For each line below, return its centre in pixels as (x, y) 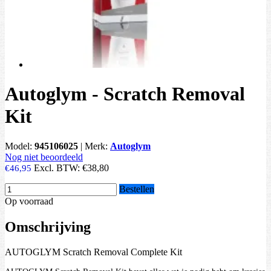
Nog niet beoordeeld (44, 157)
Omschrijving (48, 227)
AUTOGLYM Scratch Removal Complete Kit (93, 252)
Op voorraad (29, 201)
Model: (20, 146)
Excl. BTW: (58, 168)
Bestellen (137, 189)
